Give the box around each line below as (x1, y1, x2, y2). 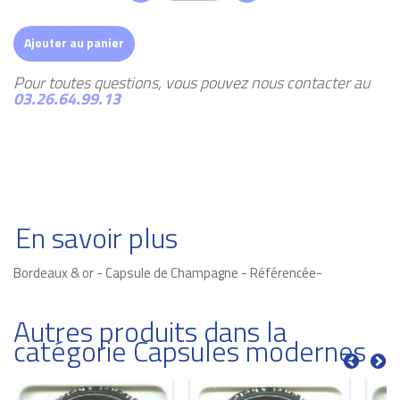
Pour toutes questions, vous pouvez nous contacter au (13, 70, 370, 95)
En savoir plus (15, 215, 178, 259)
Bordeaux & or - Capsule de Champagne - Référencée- (13, 262, 322, 283)
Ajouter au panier (24, 32, 124, 52)
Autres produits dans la (13, 309, 287, 353)
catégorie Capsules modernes (13, 329, 366, 372)
